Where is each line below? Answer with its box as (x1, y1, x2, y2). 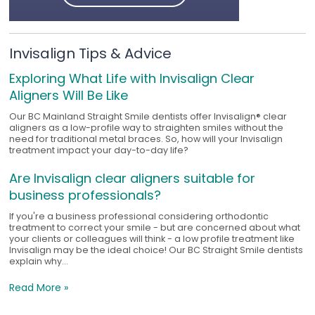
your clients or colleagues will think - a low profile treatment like (9, 233, 295, 245)
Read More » (9, 281, 69, 295)
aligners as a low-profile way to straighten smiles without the (9, 122, 284, 134)
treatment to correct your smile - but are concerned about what (9, 221, 301, 234)
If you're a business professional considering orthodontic (9, 210, 269, 223)
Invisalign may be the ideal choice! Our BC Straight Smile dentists (9, 244, 304, 257)
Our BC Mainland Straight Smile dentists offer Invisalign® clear (9, 110, 288, 123)
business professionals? (9, 186, 162, 205)
